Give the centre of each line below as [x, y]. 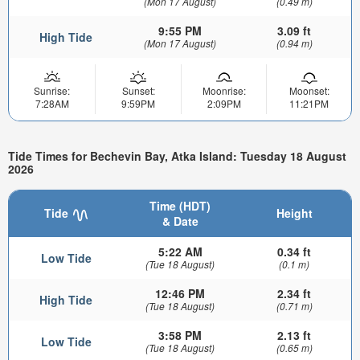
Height [294, 213]
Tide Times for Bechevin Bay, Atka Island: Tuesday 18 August [177, 155]
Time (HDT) [180, 206]
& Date [180, 221]
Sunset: [138, 91]
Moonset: [309, 91]
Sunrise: [52, 91]
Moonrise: [224, 91]
